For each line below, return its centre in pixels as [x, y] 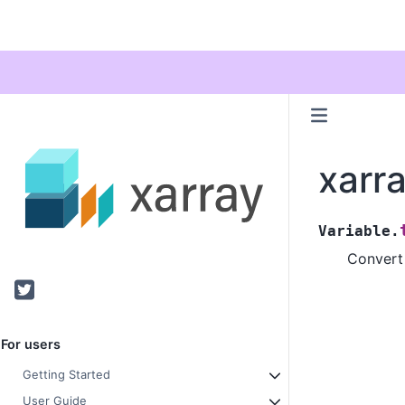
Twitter [42, 288]
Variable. [359, 231]
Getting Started [66, 375]
